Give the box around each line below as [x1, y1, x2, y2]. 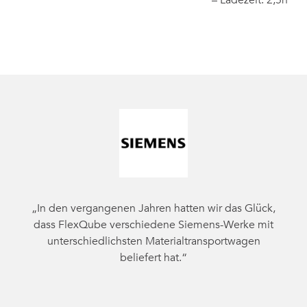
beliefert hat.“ [120, 250, 187, 265]
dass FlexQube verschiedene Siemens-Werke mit [34, 217, 273, 232]
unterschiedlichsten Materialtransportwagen [47, 234, 260, 249]
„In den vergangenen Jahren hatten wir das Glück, [32, 201, 275, 216]
